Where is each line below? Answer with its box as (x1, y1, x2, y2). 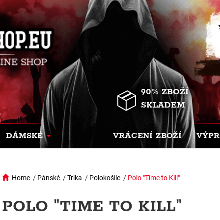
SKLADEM (141, 100, 185, 110)
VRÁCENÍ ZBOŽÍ (113, 131, 182, 141)
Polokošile (89, 174, 120, 182)
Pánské (37, 174, 60, 182)
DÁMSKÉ (6, 131, 43, 141)
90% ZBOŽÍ (141, 86, 189, 97)
